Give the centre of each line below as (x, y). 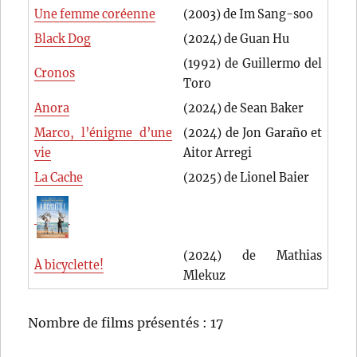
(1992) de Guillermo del (253, 64)
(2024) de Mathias (253, 256)
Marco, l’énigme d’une (104, 133)
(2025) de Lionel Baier (247, 178)
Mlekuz (205, 276)
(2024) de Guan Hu (237, 39)
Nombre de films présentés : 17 (126, 323)
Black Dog (63, 39)
